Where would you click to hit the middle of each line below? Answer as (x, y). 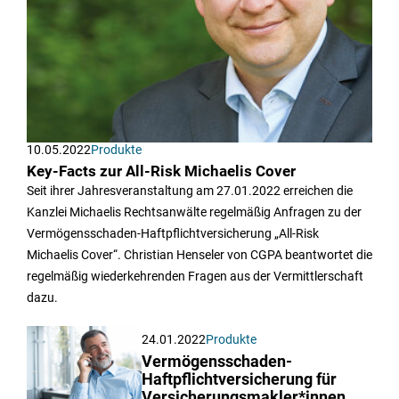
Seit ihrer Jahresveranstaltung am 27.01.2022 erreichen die (190, 190)
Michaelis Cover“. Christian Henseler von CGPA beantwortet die (199, 254)
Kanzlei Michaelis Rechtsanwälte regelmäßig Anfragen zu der (194, 212)
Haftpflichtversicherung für (240, 379)
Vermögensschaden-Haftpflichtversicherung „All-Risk (173, 233)
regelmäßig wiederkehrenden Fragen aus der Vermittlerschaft (195, 276)
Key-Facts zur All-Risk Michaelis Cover (161, 171)
